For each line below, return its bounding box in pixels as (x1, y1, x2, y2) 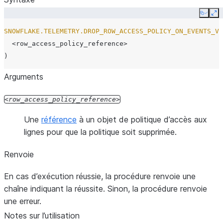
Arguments (4, 72, 43, 82)
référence (41, 114, 77, 124)
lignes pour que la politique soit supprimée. (24, 127, 177, 137)
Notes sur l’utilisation (4, 211, 80, 221)
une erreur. (4, 196, 41, 206)
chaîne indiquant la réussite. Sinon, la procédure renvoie (4, 184, 207, 194)
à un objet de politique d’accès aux (77, 114, 207, 124)
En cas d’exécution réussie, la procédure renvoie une (4, 171, 196, 181)
